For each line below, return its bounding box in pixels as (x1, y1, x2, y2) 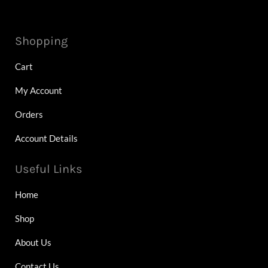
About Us (15, 237, 51, 248)
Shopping (15, 34, 68, 48)
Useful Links (15, 162, 83, 176)
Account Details (15, 133, 78, 144)
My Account (15, 85, 62, 96)
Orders (15, 109, 43, 120)
